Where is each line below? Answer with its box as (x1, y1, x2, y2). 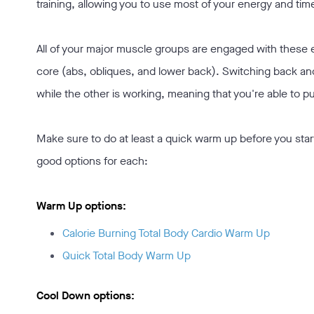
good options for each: (36, 153, 148, 168)
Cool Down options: (36, 288, 135, 303)
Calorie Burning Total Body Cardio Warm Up (62, 226, 270, 240)
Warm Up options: (36, 198, 129, 213)
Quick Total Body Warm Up (62, 248, 191, 263)
